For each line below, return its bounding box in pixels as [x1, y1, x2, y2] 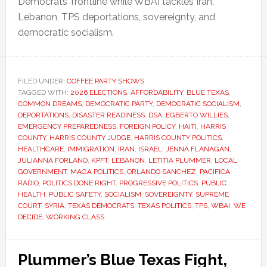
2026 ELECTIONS [70, 88, 127, 97]
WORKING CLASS [45, 213, 104, 221]
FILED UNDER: [17, 77, 67, 85]
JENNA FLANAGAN [165, 145, 229, 153]
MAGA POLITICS [70, 167, 123, 176]
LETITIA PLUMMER [148, 156, 211, 164]
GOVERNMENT [17, 167, 67, 176]
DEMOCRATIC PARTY [85, 100, 153, 108]
